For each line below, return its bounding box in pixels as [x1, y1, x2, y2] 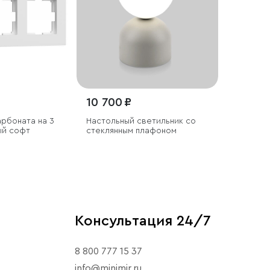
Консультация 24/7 [75, 213, 211, 228]
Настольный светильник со [86, 116, 196, 125]
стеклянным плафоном [86, 126, 177, 135]
